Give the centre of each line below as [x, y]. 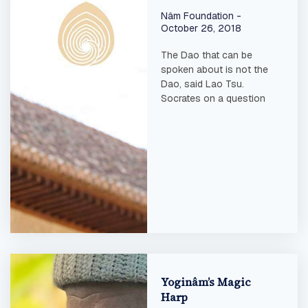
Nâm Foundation [198, 16]
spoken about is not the [214, 70]
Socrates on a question [213, 99]
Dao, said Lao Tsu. [202, 84]
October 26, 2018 [201, 29]
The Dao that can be [206, 55]
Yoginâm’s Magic [206, 282]
